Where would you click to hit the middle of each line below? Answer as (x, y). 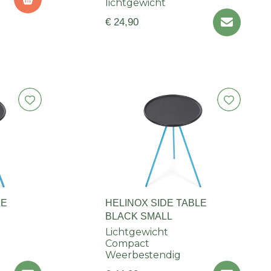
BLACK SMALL (139, 217)
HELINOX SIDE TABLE (156, 203)
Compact (127, 244)
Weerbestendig (143, 255)
